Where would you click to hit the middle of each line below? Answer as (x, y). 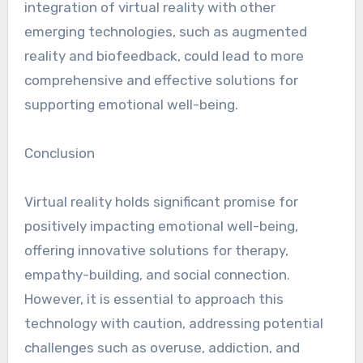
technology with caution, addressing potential (173, 323)
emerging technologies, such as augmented (165, 32)
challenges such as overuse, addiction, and (162, 348)
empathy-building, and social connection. (157, 275)
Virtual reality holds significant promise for (161, 202)
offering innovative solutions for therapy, (156, 250)
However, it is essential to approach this (154, 299)
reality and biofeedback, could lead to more (164, 56)
